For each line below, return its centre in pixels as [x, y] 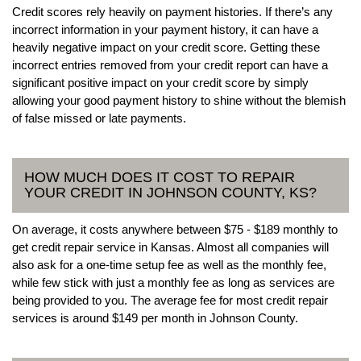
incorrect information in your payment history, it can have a [165, 29]
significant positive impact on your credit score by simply [160, 82]
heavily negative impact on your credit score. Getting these [166, 47]
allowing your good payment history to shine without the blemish [179, 100]
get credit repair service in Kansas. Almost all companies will [170, 247]
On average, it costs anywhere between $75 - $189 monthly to [175, 229]
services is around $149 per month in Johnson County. [155, 317]
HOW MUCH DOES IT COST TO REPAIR [160, 177]
